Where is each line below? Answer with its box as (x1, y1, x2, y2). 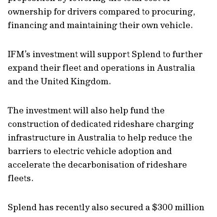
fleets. (8, 172, 33, 184)
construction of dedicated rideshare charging (8, 118, 194, 129)
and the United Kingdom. (8, 76, 111, 87)
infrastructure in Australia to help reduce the (8, 132, 192, 143)
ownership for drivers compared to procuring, (8, 6, 195, 17)
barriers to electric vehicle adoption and (8, 145, 172, 156)
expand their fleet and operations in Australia (8, 62, 195, 73)
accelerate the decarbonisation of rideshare (8, 159, 187, 170)
